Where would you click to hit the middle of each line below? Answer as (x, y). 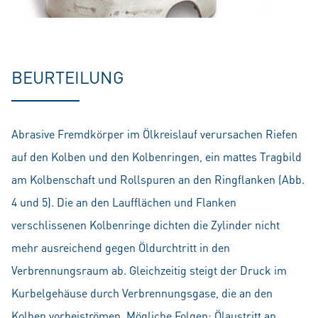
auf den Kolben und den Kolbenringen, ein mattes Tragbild (157, 157)
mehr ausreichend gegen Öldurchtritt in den (121, 248)
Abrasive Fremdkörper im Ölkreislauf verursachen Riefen (154, 134)
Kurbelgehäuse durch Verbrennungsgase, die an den (142, 293)
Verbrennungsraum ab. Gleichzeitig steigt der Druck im (149, 270)
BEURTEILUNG (68, 77)
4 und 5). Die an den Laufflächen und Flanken (124, 202)
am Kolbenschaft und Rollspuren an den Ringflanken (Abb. (158, 180)
